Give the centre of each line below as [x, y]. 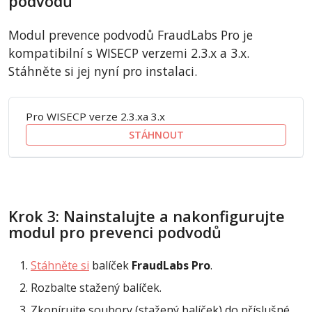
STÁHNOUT [156, 135]
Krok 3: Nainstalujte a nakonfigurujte [147, 217]
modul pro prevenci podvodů [115, 233]
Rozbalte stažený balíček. [96, 288]
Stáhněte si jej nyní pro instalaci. [103, 71]
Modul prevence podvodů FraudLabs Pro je [131, 35]
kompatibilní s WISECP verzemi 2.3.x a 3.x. [129, 53]
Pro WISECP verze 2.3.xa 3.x [95, 117]
